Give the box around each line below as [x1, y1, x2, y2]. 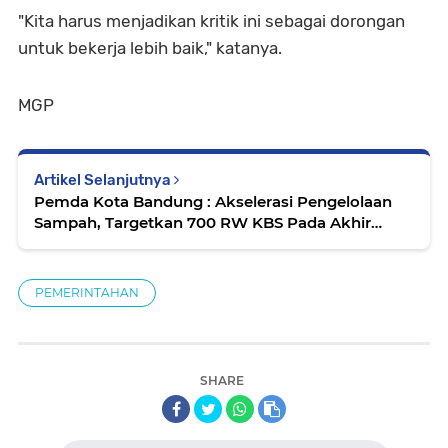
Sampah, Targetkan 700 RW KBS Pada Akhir [34, 212, 371, 232]
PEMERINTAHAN [35, 284, 139, 300]
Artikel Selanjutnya [34, 170, 174, 189]
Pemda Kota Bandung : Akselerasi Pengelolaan [34, 191, 392, 211]
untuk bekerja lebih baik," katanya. [18, 37, 286, 58]
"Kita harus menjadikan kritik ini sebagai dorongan [18, 10, 405, 31]
